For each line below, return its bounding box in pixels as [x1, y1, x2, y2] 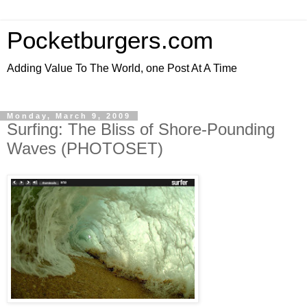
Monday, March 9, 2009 [7, 112, 131, 120]
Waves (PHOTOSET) [7, 139, 163, 158]
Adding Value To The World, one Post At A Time [7, 62, 237, 74]
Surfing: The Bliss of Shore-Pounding [7, 120, 275, 138]
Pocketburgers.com [7, 27, 213, 53]
